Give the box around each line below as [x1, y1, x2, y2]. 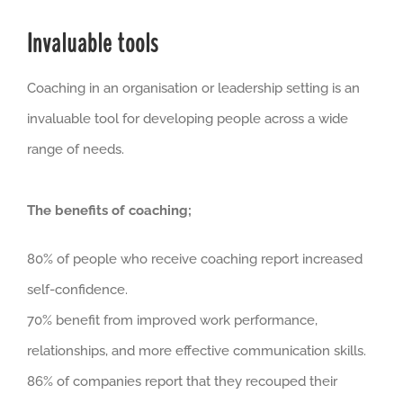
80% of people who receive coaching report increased [27, 251, 363, 268]
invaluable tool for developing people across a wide [27, 111, 348, 128]
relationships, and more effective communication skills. [27, 343, 366, 360]
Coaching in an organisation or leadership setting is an [27, 80, 360, 97]
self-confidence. [27, 282, 128, 299]
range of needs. [27, 141, 124, 158]
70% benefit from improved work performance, [27, 312, 318, 329]
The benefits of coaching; [27, 202, 192, 219]
